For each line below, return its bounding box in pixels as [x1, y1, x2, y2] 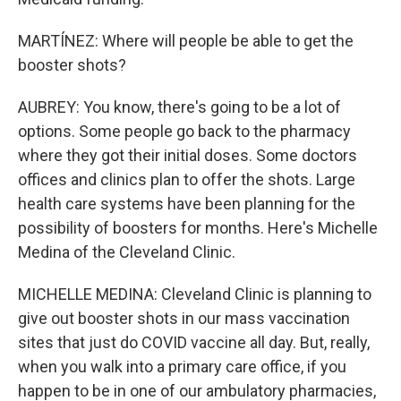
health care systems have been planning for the [18, 194, 355, 213]
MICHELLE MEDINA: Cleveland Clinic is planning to [18, 285, 371, 303]
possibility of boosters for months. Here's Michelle [18, 218, 378, 237]
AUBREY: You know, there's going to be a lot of [18, 98, 341, 116]
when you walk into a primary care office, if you [18, 357, 346, 376]
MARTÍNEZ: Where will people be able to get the [18, 31, 354, 50]
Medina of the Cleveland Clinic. [18, 243, 235, 261]
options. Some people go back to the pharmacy [18, 122, 351, 141]
